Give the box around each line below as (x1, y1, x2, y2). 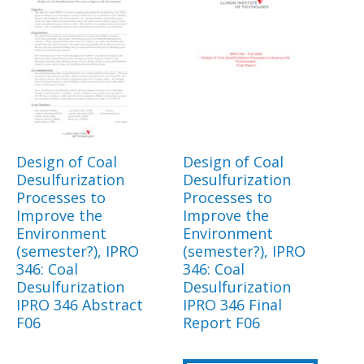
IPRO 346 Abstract (16, 295, 143, 315)
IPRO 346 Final (183, 295, 282, 315)
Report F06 (183, 313, 260, 333)
